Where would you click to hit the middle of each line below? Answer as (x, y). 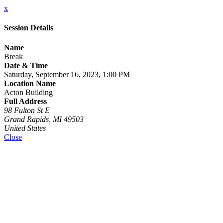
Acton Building (28, 92)
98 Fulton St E (27, 110)
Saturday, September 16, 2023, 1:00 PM (67, 74)
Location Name (30, 83)
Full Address (25, 101)
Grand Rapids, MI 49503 (44, 119)
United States (25, 128)
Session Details (29, 28)
